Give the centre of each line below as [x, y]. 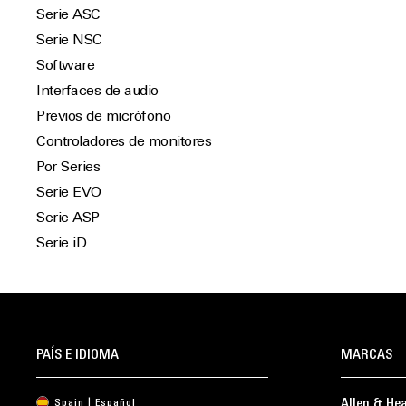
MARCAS [367, 355]
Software [65, 66]
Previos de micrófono [103, 117]
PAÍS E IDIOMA [77, 355]
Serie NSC [69, 41]
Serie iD [61, 244]
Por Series [68, 168]
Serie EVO [69, 193]
